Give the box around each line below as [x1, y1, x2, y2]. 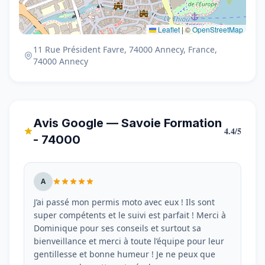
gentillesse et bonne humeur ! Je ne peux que [34, 248, 215, 260]
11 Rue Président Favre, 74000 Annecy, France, [33, 44, 217, 55]
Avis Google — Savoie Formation [33, 116, 222, 130]
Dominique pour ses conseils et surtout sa [34, 222, 201, 234]
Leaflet [156, 24, 180, 34]
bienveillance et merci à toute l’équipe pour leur [34, 235, 224, 247]
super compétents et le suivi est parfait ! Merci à [34, 209, 226, 221]
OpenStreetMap [192, 24, 243, 34]
